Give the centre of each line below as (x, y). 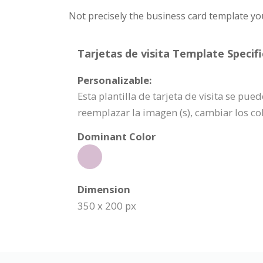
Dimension (104, 189)
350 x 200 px (107, 205)
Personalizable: (115, 80)
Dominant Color (117, 136)
